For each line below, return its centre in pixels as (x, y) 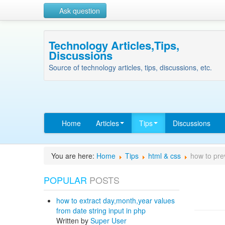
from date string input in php (101, 210)
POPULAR (65, 180)
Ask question (79, 11)
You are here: (73, 156)
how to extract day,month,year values (116, 200)
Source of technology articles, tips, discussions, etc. (130, 67)
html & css (164, 156)
